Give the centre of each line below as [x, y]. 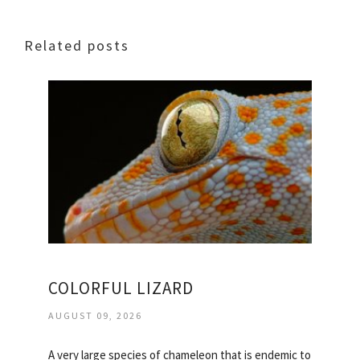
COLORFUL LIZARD [121, 288]
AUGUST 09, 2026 [95, 316]
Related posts [77, 45]
